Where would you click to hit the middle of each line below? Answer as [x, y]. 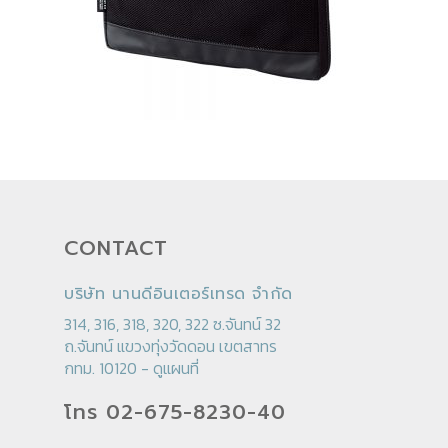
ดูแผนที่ [176, 368]
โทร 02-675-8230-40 [175, 412]
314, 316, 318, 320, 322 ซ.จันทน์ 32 [172, 324]
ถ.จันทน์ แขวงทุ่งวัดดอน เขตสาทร [170, 346]
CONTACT [116, 248]
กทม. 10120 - [108, 368]
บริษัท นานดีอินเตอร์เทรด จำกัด [178, 294]
